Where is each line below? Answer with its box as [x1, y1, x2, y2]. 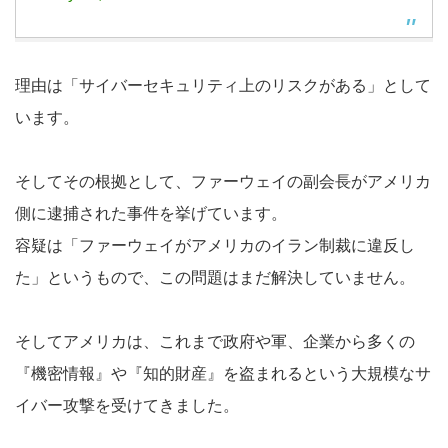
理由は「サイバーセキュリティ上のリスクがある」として [15, 77, 431, 95]
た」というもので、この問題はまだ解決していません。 [15, 269, 415, 287]
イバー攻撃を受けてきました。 [15, 397, 239, 415]
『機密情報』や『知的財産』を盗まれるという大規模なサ [15, 365, 431, 383]
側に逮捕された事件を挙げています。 [15, 205, 287, 223]
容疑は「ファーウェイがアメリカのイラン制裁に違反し [15, 237, 415, 255]
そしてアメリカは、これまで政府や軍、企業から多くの [15, 333, 415, 351]
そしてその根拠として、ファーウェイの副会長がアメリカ [15, 173, 431, 191]
